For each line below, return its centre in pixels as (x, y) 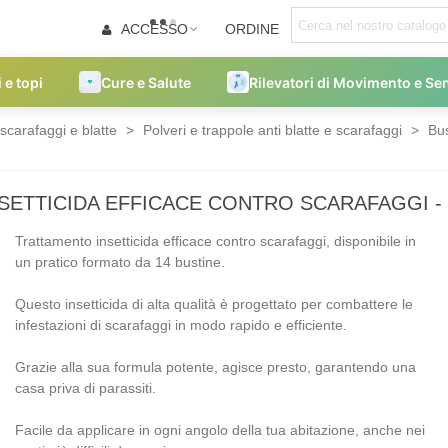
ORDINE (251, 28)
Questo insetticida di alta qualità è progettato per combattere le (213, 304)
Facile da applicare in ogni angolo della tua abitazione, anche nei (219, 430)
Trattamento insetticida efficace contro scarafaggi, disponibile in (215, 241)
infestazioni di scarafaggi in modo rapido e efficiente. (180, 325)
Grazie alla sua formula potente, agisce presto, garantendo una (215, 367)
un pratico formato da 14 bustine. (119, 262)
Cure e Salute (146, 82)
